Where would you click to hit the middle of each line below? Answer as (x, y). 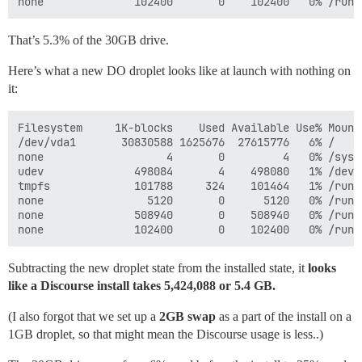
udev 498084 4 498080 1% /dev (186, 172)
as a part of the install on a (284, 317)
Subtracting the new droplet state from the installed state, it (158, 268)
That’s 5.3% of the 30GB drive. (88, 40)
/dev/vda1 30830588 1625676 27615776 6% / (176, 143)
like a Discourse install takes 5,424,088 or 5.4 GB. (142, 286)
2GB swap (187, 317)
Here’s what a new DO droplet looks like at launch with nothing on (179, 71)
